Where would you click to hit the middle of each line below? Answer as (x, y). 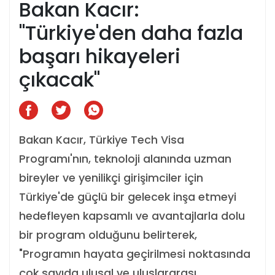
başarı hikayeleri (100, 56)
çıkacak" (60, 79)
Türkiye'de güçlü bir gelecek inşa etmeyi (128, 197)
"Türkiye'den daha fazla (131, 33)
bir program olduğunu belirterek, (108, 235)
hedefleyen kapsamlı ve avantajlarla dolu (132, 216)
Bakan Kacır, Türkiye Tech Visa (102, 140)
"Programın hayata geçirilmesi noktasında (135, 254)
